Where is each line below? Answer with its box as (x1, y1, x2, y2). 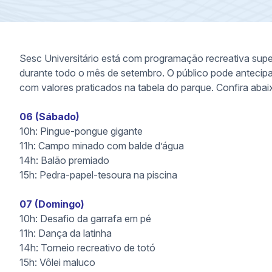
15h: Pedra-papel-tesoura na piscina (19, 169, 177, 181)
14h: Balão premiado (19, 154, 109, 166)
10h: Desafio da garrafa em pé (19, 212, 151, 225)
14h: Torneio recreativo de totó (19, 242, 155, 254)
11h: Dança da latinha (19, 227, 112, 239)
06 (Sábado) (19, 110, 80, 123)
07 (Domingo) (19, 198, 84, 210)
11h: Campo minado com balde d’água (19, 140, 184, 152)
